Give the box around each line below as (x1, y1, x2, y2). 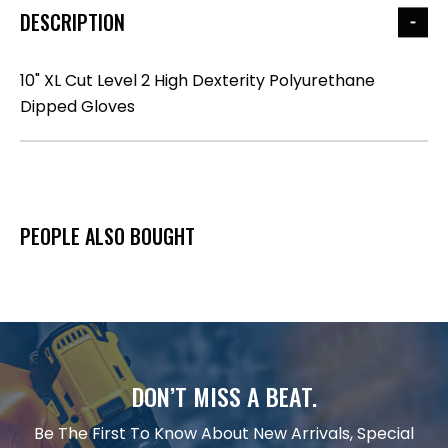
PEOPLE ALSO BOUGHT (20, 220, 195, 251)
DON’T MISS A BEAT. (131, 377, 317, 414)
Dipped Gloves (20, 94, 135, 118)
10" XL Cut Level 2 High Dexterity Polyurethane (20, 68, 375, 92)
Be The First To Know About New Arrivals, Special (34, 421, 414, 445)
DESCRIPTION (20, 7, 125, 38)
